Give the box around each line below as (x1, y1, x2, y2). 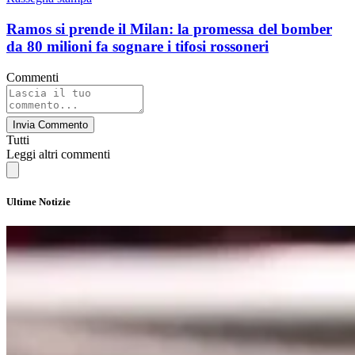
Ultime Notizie (6, 195, 71, 208)
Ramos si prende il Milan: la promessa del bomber (6, 21, 332, 38)
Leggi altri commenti (6, 147, 110, 161)
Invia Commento (13, 118, 88, 131)
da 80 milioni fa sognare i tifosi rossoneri (6, 38, 269, 55)
